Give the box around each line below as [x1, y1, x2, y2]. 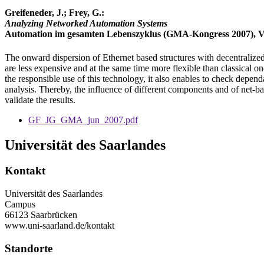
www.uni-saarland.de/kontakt [5, 220, 114, 231]
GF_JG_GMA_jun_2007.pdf [28, 114, 138, 125]
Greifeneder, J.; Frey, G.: [5, 8, 104, 18]
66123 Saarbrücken [5, 210, 77, 220]
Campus [5, 199, 35, 210]
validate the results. [5, 94, 75, 105]
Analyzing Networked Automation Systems [5, 18, 167, 29]
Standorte [5, 242, 52, 255]
